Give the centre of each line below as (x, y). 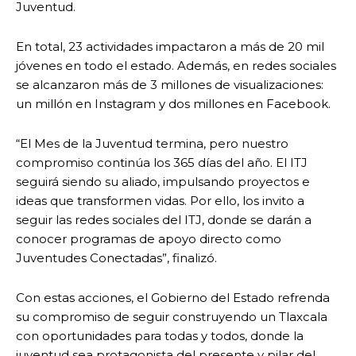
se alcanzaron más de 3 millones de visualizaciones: (170, 84)
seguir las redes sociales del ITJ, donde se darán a (164, 219)
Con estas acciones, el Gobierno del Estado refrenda (173, 297)
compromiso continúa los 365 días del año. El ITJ (162, 162)
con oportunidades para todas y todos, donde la (160, 335)
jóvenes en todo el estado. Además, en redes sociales (176, 65)
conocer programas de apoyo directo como (149, 238)
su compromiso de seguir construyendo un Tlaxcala (172, 316)
